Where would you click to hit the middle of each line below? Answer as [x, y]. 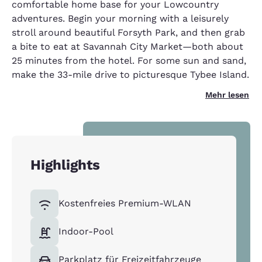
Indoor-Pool [86, 232]
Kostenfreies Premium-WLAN [125, 204]
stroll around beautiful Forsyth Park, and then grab [128, 33]
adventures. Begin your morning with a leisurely [120, 19]
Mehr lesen [227, 95]
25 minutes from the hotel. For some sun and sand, [129, 61]
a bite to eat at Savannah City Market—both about [127, 47]
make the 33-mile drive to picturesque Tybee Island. [130, 75]
